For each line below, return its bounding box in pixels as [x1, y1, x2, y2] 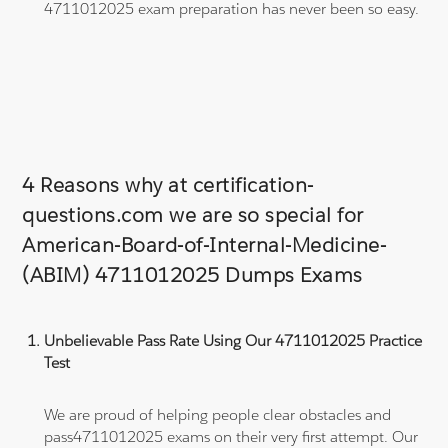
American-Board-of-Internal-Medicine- [22, 231, 387, 258]
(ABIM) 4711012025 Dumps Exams [22, 261, 363, 288]
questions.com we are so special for [22, 201, 364, 228]
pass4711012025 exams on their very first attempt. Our [44, 426, 419, 446]
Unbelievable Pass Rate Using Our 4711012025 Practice [44, 330, 423, 350]
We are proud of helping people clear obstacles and [44, 404, 392, 424]
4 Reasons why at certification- [22, 171, 314, 198]
